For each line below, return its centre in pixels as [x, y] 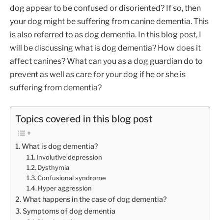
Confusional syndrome [72, 178]
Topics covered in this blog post [84, 119]
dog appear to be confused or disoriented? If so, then [105, 8]
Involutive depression [69, 157]
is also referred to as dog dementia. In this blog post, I [106, 35]
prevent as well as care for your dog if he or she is [98, 75]
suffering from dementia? [56, 88]
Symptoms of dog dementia [69, 211]
